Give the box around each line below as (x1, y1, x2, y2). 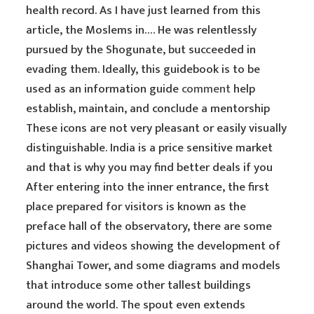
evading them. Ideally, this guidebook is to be (26, 60, 261, 79)
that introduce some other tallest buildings (26, 275, 252, 295)
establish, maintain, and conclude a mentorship (26, 99, 271, 118)
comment (182, 79, 231, 99)
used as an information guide (26, 79, 182, 99)
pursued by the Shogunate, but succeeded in (26, 40, 257, 60)
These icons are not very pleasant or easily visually (26, 118, 287, 138)
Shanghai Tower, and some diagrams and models (26, 256, 281, 275)
